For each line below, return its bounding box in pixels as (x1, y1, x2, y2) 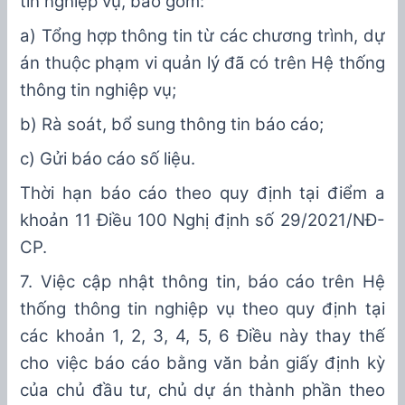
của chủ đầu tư (20, 380, 147, 401)
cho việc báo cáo (20, 353, 160, 374)
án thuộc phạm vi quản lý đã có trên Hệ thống (20, 52, 385, 74)
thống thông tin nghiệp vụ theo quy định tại (20, 298, 385, 320)
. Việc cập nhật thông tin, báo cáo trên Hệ (28, 271, 385, 293)
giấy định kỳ (279, 353, 385, 374)
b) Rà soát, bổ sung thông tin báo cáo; (20, 114, 325, 136)
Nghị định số (166, 210, 280, 231)
